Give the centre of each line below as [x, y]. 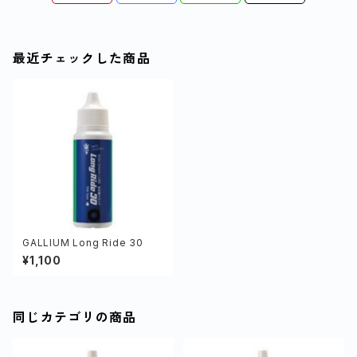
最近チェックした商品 [82, 58]
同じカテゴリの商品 [75, 317]
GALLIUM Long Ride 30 [83, 243]
